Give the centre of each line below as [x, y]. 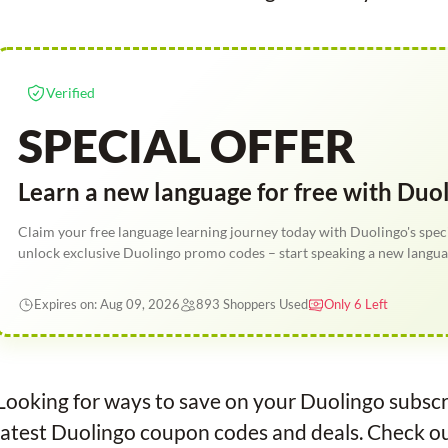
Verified [70, 92]
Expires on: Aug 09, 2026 [106, 304]
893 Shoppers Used [251, 304]
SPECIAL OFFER [186, 145]
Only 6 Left [355, 304]
